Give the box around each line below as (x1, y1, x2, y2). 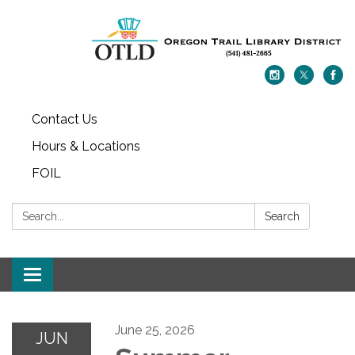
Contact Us (32, 111, 97, 127)
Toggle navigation (32, 268, 137, 284)
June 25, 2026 (115, 322, 195, 338)
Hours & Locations (32, 138, 140, 154)
